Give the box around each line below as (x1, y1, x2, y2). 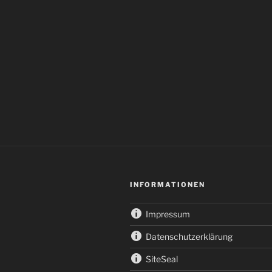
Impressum (146, 209, 191, 220)
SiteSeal (146, 254, 178, 265)
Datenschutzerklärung (146, 231, 233, 242)
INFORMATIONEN (130, 180, 205, 189)
